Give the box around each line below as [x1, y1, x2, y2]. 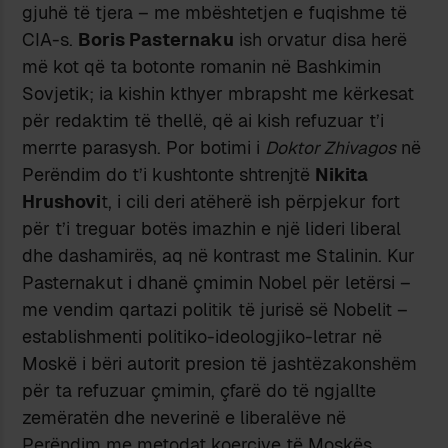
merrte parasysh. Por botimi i [22, 135, 266, 159]
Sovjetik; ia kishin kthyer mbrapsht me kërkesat [22, 81, 415, 105]
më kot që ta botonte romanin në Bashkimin [22, 54, 382, 78]
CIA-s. [22, 27, 79, 51]
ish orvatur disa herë [234, 27, 408, 51]
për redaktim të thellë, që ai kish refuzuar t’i [22, 108, 385, 132]
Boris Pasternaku [78, 27, 235, 51]
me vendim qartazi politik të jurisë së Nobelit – [22, 297, 409, 321]
